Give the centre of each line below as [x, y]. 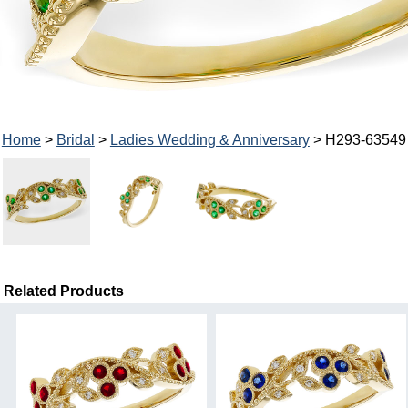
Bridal [75, 139]
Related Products [64, 291]
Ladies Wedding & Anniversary [209, 139]
